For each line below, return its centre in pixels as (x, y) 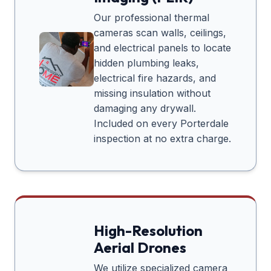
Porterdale (204, 124)
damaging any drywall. (145, 109)
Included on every (137, 124)
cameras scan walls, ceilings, (160, 33)
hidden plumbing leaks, (146, 63)
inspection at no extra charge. (162, 139)
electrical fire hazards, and (155, 78)
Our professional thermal (152, 18)
